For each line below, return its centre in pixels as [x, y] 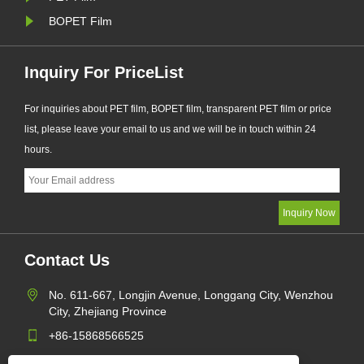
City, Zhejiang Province [108, 312]
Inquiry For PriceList [104, 73]
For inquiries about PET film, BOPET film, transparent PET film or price [178, 109]
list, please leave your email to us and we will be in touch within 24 [170, 130]
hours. [38, 150]
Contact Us [67, 260]
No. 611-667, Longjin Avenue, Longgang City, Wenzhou [191, 295]
